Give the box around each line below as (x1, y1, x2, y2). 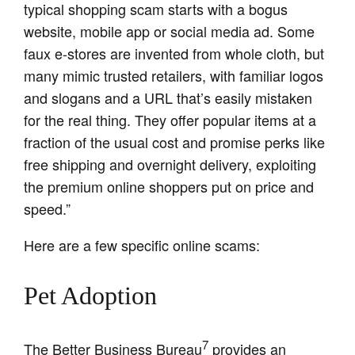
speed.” (24, 198, 71, 219)
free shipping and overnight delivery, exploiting (24, 154, 317, 175)
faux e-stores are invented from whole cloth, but (24, 43, 325, 64)
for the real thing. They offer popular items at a (24, 109, 317, 131)
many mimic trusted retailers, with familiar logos (24, 65, 324, 86)
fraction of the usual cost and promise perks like (24, 132, 326, 153)
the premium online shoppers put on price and (24, 176, 315, 197)
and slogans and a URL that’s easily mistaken (24, 87, 313, 109)
